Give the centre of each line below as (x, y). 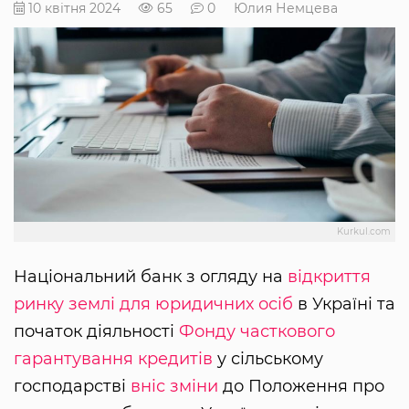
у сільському (268, 359)
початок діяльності (96, 332)
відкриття (329, 277)
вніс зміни (174, 387)
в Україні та (344, 304)
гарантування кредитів (113, 359)
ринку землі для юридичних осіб (153, 304)
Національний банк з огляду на (151, 277)
